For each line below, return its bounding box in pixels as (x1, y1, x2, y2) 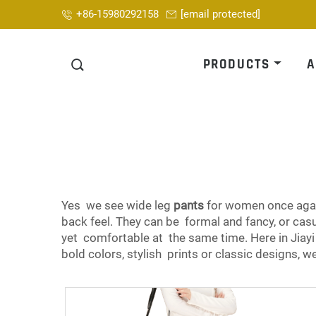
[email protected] (181, 8, 260, 21)
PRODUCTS (202, 56, 270, 74)
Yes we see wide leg (61, 198, 174, 213)
